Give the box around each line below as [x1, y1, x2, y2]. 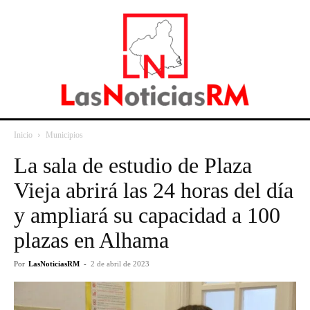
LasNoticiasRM [28, 259, 80, 268]
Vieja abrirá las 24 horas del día [14, 178, 293, 203]
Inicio [14, 130, 33, 140]
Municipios [46, 130, 83, 140]
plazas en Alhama [14, 228, 169, 253]
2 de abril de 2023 [91, 259, 149, 268]
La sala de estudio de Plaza [14, 153, 252, 178]
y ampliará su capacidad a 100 [14, 203, 280, 228]
